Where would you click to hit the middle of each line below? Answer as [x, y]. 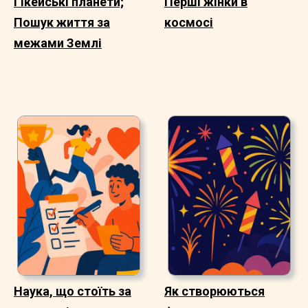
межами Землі [58, 43]
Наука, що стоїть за [73, 291]
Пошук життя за [62, 22]
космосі [189, 22]
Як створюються [214, 291]
